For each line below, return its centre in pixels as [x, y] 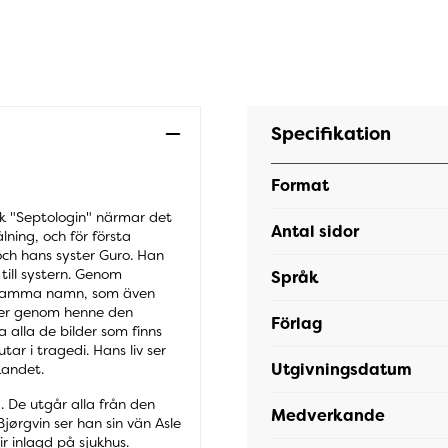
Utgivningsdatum [342, 369]
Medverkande [328, 415]
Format [300, 186]
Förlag [297, 323]
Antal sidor [315, 231]
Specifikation [331, 134]
